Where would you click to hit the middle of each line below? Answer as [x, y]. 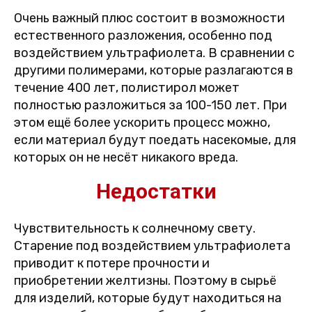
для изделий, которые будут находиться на [148, 298]
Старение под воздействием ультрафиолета [152, 246]
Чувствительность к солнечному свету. [135, 229]
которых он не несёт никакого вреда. [126, 158]
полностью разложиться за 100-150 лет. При [150, 106]
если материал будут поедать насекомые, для [155, 140]
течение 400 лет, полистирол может [127, 88]
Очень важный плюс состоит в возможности [149, 18]
